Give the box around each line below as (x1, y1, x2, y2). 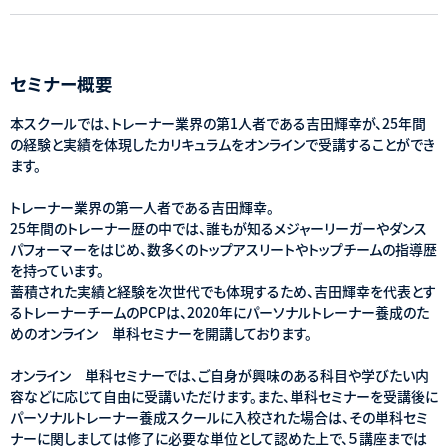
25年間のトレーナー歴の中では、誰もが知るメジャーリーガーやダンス (10, 217, 427, 238)
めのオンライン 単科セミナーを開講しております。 (10, 322, 312, 343)
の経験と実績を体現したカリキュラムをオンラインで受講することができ (10, 133, 435, 154)
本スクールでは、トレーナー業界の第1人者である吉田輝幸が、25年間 (10, 112, 426, 133)
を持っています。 (10, 259, 104, 280)
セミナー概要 (10, 70, 113, 96)
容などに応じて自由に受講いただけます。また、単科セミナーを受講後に (10, 385, 438, 406)
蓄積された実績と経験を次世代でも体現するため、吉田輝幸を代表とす (10, 280, 436, 301)
